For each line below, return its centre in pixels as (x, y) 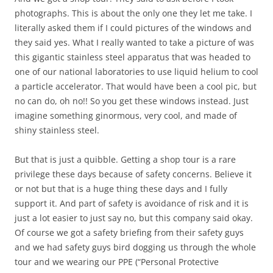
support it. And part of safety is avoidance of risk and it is (132, 204)
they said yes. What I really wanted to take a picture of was (134, 43)
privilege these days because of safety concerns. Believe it (133, 174)
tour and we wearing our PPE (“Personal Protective (117, 262)
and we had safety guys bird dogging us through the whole (135, 247)
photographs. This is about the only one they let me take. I (133, 13)
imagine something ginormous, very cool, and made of (126, 116)
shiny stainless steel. (58, 130)
